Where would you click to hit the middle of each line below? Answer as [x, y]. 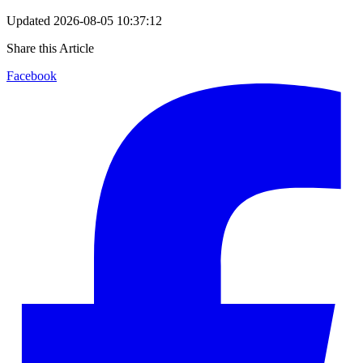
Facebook [32, 75]
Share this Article [50, 48]
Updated [28, 20]
